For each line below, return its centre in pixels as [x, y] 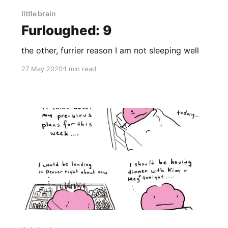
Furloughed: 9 [66, 30]
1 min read [80, 68]
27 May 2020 [42, 68]
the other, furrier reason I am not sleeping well [110, 50]
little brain [39, 13]
